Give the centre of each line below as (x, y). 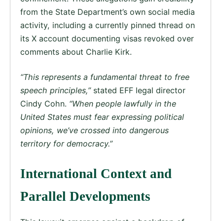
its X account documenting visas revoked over (107, 39)
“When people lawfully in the (123, 104)
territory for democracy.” (66, 144)
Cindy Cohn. (45, 104)
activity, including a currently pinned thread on (108, 25)
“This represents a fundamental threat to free (105, 77)
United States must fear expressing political (102, 117)
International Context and (96, 174)
